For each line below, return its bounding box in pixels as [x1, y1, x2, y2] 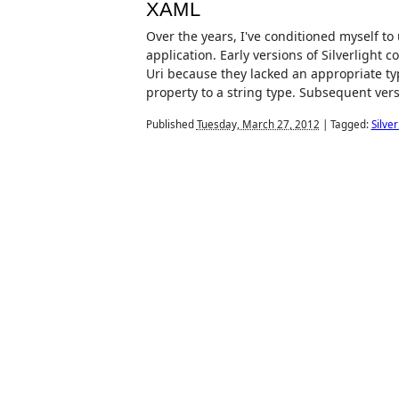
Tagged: [327, 118, 371, 131]
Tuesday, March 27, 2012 [196, 118, 320, 131]
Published [145, 118, 197, 131]
